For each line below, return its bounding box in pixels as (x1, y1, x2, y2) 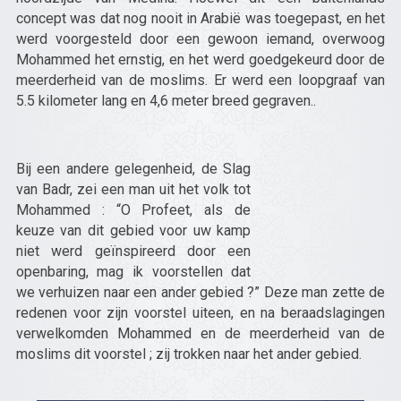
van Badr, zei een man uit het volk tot (15, 181, 252, 198)
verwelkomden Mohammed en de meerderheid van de (15, 325, 386, 342)
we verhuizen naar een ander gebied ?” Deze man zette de (15, 284, 386, 301)
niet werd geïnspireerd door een (15, 243, 252, 260)
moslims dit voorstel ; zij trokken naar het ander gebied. (15, 346, 362, 363)
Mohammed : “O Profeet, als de (15, 201, 252, 218)
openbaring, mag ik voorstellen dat (15, 263, 252, 280)
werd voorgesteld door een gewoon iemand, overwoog (15, 30, 386, 47)
